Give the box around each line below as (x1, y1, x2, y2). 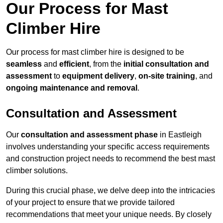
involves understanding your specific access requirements (6, 142, 210, 151)
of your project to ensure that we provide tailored (6, 198, 175, 207)
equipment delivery (62, 72, 134, 81)
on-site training (138, 72, 195, 81)
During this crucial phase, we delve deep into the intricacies (6, 186, 215, 195)
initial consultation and (123, 60, 209, 69)
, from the (89, 60, 123, 69)
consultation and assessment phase (21, 130, 158, 139)
